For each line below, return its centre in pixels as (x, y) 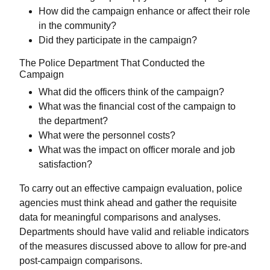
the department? (73, 121)
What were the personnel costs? (107, 136)
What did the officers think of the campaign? (131, 92)
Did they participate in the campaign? (118, 40)
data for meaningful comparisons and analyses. (120, 218)
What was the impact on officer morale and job (137, 150)
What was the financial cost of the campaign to (137, 107)
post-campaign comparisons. (81, 261)
